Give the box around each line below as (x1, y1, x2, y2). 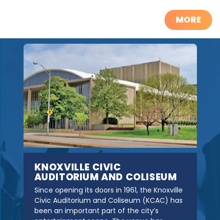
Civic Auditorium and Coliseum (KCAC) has (34, 195, 183, 205)
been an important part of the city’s (34, 206, 159, 216)
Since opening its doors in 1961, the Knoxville (34, 185, 183, 195)
